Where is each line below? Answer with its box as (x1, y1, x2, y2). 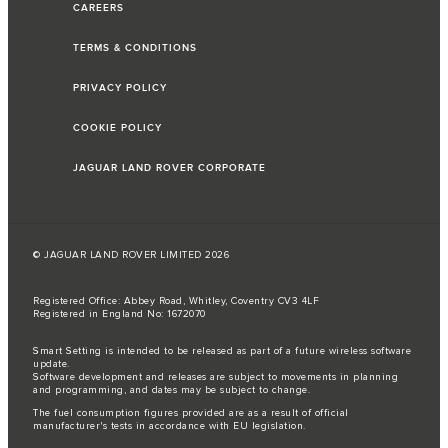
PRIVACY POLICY (73, 81, 167, 94)
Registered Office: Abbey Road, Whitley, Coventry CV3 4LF (33, 294, 319, 307)
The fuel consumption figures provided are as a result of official (33, 406, 349, 419)
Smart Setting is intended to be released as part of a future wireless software (33, 344, 411, 357)
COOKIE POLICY (73, 121, 162, 134)
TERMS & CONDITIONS (73, 41, 197, 54)
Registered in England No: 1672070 (33, 307, 206, 320)
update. (33, 357, 70, 370)
